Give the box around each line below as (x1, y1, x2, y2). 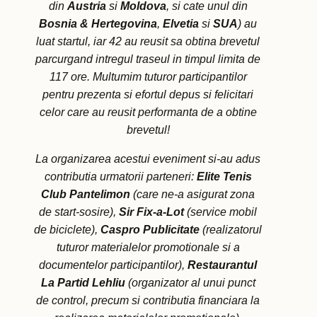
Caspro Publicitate (100, 224, 200, 236)
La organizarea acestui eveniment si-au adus (35, 153, 260, 166)
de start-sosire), (39, 206, 119, 219)
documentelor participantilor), (39, 259, 188, 272)
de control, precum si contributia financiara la (36, 294, 260, 307)
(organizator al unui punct (125, 277, 255, 289)
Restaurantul (188, 259, 257, 272)
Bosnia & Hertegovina (39, 18, 157, 30)
